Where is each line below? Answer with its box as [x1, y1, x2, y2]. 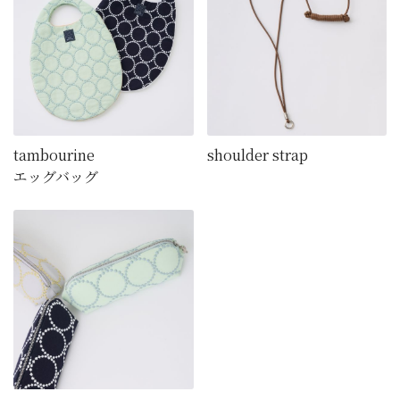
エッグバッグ [13, 165, 98, 187]
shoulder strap [206, 144, 308, 165]
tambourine [13, 144, 95, 165]
